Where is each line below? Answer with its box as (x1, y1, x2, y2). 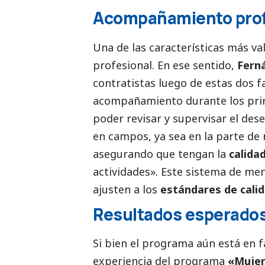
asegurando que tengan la (93, 146, 229, 161)
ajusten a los (93, 182, 160, 196)
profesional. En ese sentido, (93, 57, 237, 72)
